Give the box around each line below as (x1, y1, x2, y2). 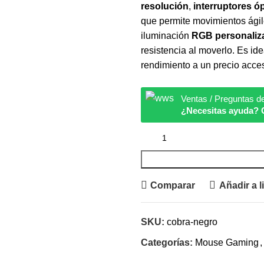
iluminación (141, 31, 192, 41)
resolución (141, 1, 189, 11)
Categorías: (141, 237, 193, 247)
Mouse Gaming (195, 237, 259, 247)
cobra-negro (167, 217, 217, 227)
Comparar (150, 180, 196, 190)
